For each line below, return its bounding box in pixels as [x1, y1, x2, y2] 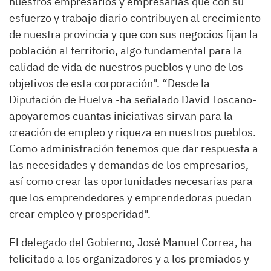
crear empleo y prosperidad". [9, 207, 151, 221]
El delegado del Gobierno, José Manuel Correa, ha [9, 235, 252, 249]
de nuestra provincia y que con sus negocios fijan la [9, 27, 258, 41]
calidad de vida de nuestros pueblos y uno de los [9, 60, 243, 74]
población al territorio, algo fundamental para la [9, 44, 243, 57]
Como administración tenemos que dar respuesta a [9, 142, 258, 155]
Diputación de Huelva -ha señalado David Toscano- [9, 93, 256, 106]
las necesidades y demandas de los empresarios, [9, 158, 249, 172]
